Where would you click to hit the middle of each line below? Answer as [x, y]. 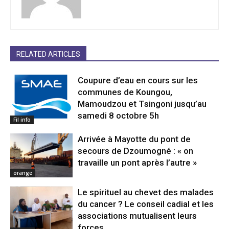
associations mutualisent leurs [138, 215]
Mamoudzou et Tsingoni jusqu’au [142, 104]
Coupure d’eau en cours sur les [138, 81]
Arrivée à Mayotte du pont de [134, 139]
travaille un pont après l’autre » [138, 163]
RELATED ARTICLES [48, 54]
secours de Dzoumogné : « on [136, 151]
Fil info [22, 120]
